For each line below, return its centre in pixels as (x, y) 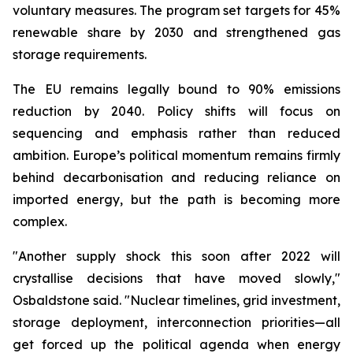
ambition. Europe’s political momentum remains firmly (176, 155)
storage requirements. (80, 54)
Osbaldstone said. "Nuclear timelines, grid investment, (176, 300)
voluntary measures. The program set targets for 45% (176, 10)
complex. (40, 221)
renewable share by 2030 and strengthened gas (176, 32)
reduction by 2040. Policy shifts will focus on (176, 111)
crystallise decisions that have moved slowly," (176, 278)
